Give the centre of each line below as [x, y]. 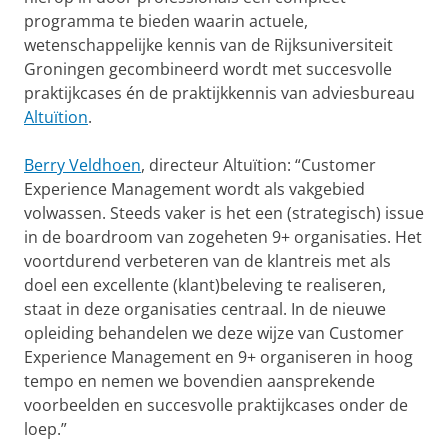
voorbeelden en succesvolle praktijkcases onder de [216, 405]
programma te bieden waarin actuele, [166, 21]
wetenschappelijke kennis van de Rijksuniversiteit [208, 45]
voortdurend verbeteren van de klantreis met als [207, 261]
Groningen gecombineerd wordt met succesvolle [208, 69]
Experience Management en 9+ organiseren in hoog [218, 357]
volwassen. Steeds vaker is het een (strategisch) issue [224, 213]
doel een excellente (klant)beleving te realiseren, [205, 285]
